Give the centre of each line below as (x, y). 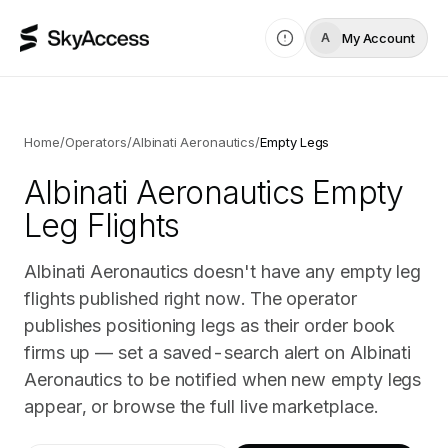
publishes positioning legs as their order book (210, 325)
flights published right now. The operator (190, 298)
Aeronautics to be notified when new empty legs (223, 379)
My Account (378, 37)
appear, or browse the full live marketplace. (201, 406)
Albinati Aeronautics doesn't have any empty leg (223, 271)
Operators (95, 142)
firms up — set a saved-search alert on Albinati (218, 352)
